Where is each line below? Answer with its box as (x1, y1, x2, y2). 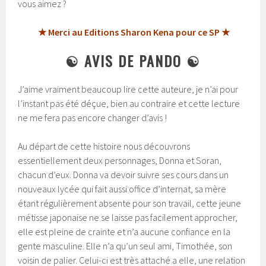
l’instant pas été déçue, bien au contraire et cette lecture (18, 97, 240, 109)
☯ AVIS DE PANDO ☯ (65, 49, 201, 71)
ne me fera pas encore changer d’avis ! (18, 111, 167, 123)
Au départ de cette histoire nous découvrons (18, 140, 191, 152)
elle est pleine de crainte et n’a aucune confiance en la (18, 225, 231, 237)
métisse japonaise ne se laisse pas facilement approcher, (18, 211, 238, 223)
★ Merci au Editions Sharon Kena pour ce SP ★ (38, 26, 230, 38)
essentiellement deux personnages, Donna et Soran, (18, 154, 222, 166)
